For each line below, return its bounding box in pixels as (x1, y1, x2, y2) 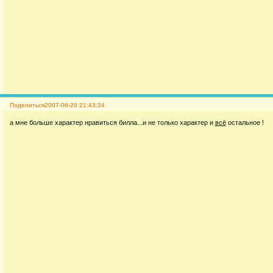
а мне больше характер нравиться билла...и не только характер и (9, 119, 215, 127)
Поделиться (9, 101, 44, 108)
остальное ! (225, 119, 264, 127)
